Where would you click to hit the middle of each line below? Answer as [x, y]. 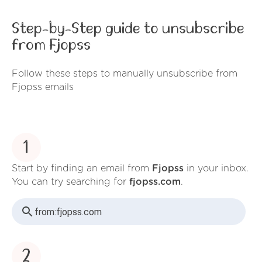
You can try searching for [70, 182]
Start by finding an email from [82, 169]
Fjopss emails [43, 87]
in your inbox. [216, 169]
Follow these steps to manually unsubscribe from [125, 73]
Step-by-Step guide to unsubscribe [128, 29]
